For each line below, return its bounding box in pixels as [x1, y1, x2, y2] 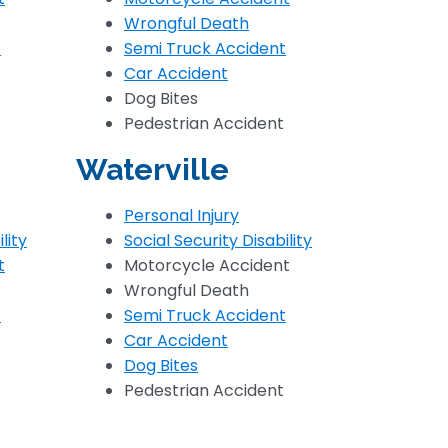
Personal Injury [124, 204, 239, 227]
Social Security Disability [124, 229, 312, 252]
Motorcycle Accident [124, 254, 290, 277]
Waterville [76, 152, 229, 187]
